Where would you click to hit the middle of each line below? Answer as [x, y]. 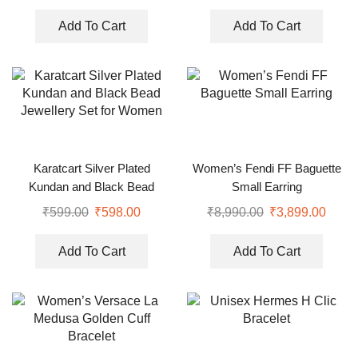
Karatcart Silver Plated [91, 169]
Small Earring [267, 187]
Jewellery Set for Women [91, 206]
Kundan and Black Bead [91, 187]
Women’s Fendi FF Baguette [267, 169]
